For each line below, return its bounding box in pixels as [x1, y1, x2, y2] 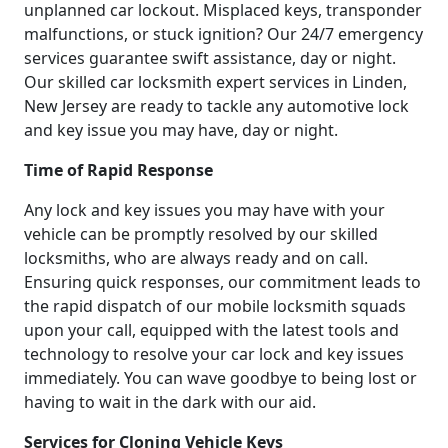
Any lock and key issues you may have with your [24, 199, 385, 222]
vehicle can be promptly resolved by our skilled [24, 223, 378, 246]
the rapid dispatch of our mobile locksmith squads [24, 295, 406, 318]
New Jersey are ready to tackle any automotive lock [24, 95, 409, 118]
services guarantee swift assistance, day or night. [24, 47, 396, 70]
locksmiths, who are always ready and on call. [24, 247, 368, 270]
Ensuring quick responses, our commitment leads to [24, 271, 421, 294]
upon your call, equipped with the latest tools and [24, 319, 399, 342]
